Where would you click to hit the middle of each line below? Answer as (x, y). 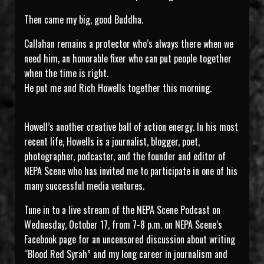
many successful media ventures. (84, 186)
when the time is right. (66, 73)
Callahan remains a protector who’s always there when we (129, 44)
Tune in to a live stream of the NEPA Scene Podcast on (122, 210)
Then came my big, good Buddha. (84, 20)
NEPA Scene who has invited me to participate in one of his (131, 171)
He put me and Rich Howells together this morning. (118, 88)
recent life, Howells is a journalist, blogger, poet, (112, 142)
